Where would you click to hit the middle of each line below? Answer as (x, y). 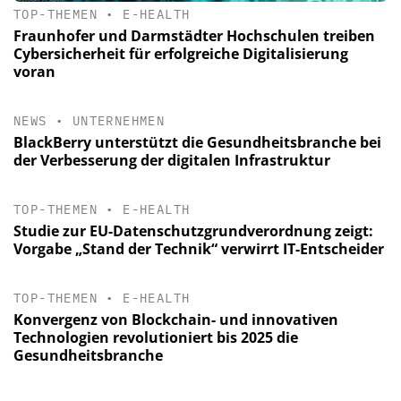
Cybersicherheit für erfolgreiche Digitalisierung (181, 53)
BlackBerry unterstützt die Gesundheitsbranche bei (197, 142)
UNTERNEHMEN (119, 120)
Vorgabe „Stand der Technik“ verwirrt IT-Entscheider (199, 249)
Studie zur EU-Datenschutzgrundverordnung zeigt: (193, 231)
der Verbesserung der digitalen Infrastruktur (172, 160)
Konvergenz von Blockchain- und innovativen (176, 320)
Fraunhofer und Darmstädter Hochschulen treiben (194, 35)
